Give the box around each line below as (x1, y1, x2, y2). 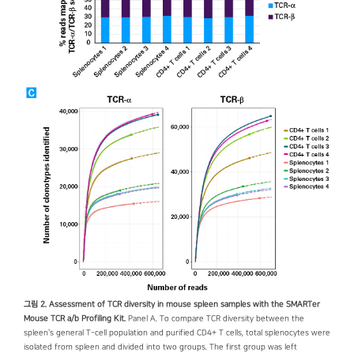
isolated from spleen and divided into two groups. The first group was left (24, 343, 297, 352)
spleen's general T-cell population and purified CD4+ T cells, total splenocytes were (24, 329, 330, 338)
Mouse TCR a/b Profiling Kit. (24, 314, 126, 324)
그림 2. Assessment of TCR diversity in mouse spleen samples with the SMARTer (24, 300, 320, 310)
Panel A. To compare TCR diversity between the (126, 314, 304, 324)
